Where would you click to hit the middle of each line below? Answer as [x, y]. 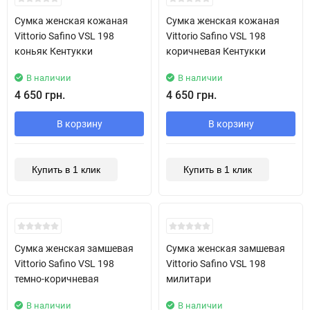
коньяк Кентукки [54, 51]
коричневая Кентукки [216, 51]
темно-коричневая [57, 279]
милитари [189, 279]
